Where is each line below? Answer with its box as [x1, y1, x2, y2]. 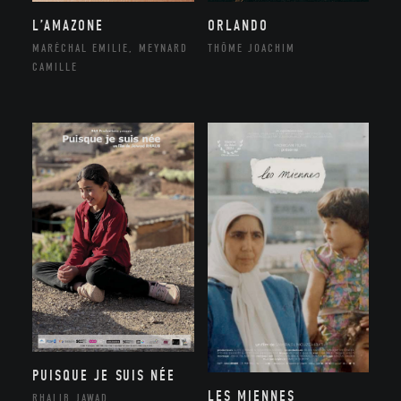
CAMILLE [31, 60, 78, 74]
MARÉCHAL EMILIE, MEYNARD [31, 41, 188, 55]
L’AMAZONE [31, 17, 104, 35]
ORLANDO [207, 17, 269, 35]
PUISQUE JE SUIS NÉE [31, 366, 176, 384]
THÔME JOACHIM [207, 41, 295, 55]
